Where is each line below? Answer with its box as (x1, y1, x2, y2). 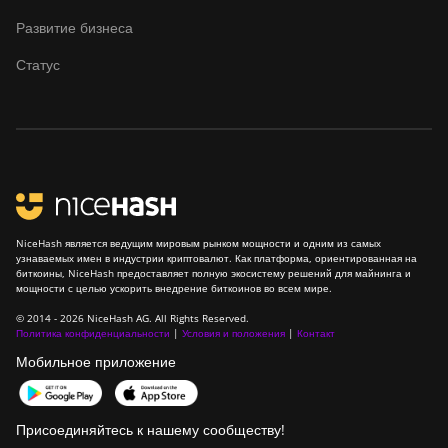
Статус (16, 55, 60, 74)
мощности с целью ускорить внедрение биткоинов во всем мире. (16, 281, 332, 295)
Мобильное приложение (16, 352, 176, 371)
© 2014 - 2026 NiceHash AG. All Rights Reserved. (16, 311, 249, 325)
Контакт (297, 326, 335, 340)
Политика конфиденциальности (16, 326, 170, 340)
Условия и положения (182, 326, 285, 340)
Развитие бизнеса (16, 18, 133, 37)
